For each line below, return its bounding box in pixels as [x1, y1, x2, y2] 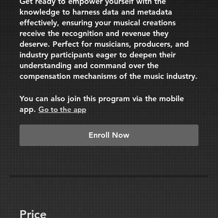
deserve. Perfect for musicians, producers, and [19, 39, 189, 49]
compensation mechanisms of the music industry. [19, 72, 198, 81]
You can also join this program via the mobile [19, 94, 184, 104]
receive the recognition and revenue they [19, 29, 168, 38]
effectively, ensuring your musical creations [19, 18, 176, 28]
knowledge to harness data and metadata [19, 7, 172, 17]
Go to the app [38, 105, 86, 114]
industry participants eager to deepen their [19, 50, 176, 60]
